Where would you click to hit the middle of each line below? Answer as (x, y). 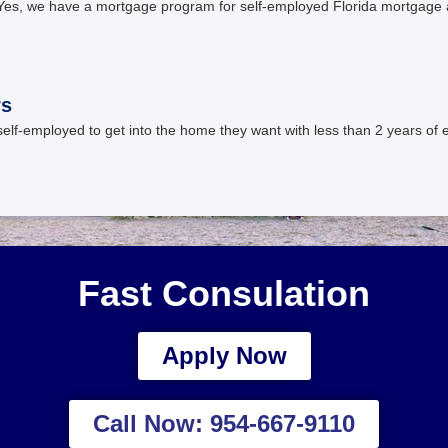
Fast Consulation (224, 293)
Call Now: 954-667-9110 (224, 423)
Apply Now (224, 355)
